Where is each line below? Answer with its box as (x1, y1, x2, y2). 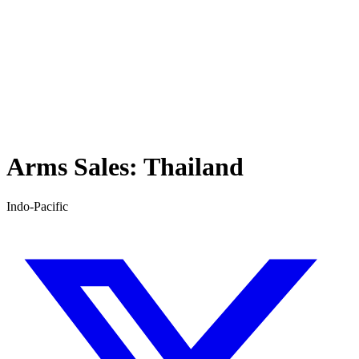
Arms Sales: (6, 152, 143, 182)
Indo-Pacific (6, 199, 68, 213)
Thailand (143, 152, 244, 182)
